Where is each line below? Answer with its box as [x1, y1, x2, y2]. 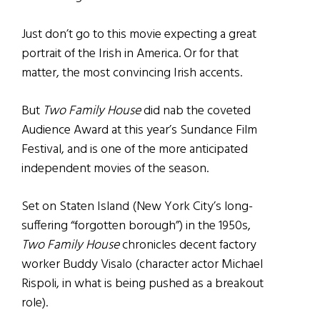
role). [21, 293, 48, 314]
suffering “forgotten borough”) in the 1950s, [21, 216, 251, 237]
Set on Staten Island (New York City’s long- [21, 196, 253, 218]
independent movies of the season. [21, 159, 209, 180]
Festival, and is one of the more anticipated [21, 139, 248, 161]
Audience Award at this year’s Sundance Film [21, 120, 257, 141]
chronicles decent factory [119, 235, 256, 256]
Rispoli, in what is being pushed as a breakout [21, 274, 264, 295]
